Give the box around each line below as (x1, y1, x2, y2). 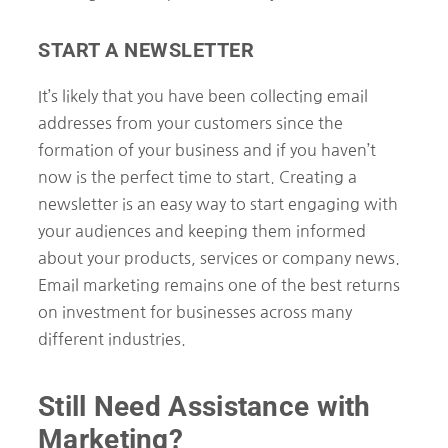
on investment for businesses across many (38, 303, 352, 320)
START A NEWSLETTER (38, 37, 254, 62)
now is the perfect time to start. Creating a (38, 168, 357, 185)
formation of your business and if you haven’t (38, 141, 376, 158)
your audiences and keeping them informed (38, 222, 366, 239)
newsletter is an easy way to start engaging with (38, 195, 398, 212)
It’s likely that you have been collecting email (38, 87, 368, 104)
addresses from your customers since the (38, 114, 343, 131)
